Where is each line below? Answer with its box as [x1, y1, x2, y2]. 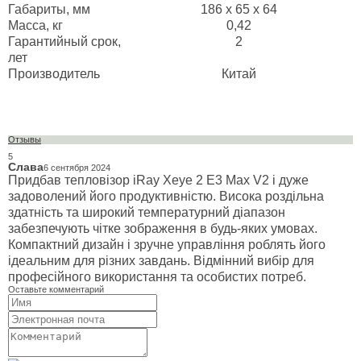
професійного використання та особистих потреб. [8, 270, 306, 284]
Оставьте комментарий [8, 284, 104, 295]
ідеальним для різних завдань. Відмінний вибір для [8, 254, 314, 268]
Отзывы [8, 135, 41, 145]
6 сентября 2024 [44, 163, 110, 173]
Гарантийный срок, [8, 34, 121, 48]
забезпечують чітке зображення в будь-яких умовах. [8, 222, 317, 236]
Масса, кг [8, 18, 63, 32]
